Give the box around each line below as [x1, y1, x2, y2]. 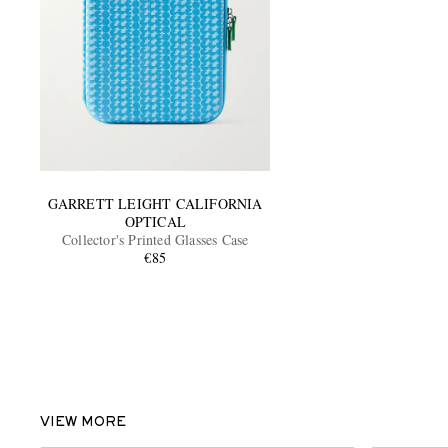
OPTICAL [124, 211, 186, 231]
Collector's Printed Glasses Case [62, 229, 249, 249]
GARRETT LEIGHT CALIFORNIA [47, 193, 263, 213]
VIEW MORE [40, 416, 126, 429]
